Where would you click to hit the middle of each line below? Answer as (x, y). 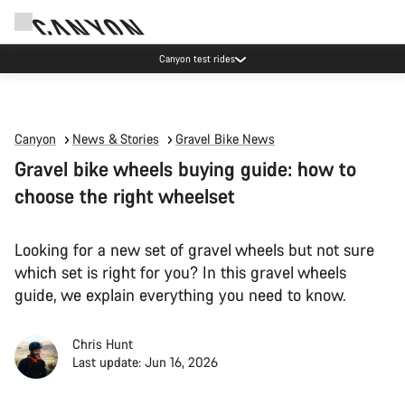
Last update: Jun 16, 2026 (145, 362)
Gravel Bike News (225, 139)
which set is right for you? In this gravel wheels (180, 272)
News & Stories (116, 139)
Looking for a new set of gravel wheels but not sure (194, 250)
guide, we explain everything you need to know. (180, 295)
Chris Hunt (103, 344)
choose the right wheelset (127, 196)
